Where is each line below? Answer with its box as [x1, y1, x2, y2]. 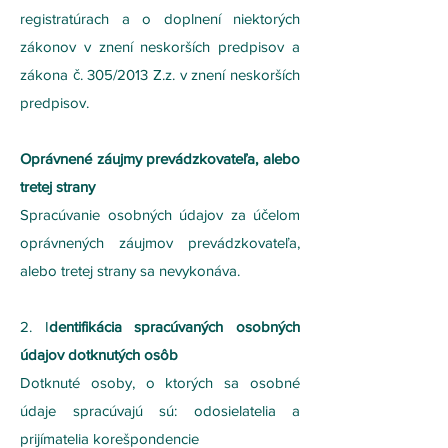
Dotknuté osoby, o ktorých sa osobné [20, 374, 300, 391]
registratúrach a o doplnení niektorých [20, 10, 300, 27]
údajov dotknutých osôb [20, 346, 178, 363]
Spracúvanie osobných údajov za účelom [20, 206, 300, 223]
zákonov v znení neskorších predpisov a [20, 38, 300, 55]
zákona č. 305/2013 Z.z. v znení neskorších [20, 66, 300, 83]
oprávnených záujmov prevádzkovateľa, [20, 234, 300, 251]
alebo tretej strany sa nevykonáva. [20, 262, 240, 279]
